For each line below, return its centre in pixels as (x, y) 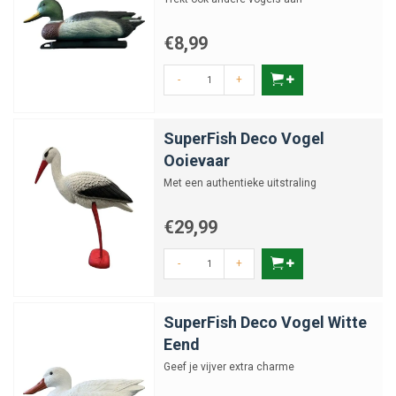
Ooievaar (197, 160)
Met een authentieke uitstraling (240, 183)
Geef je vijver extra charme (229, 367)
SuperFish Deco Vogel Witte (265, 322)
